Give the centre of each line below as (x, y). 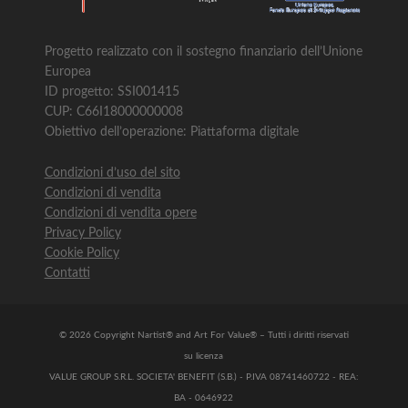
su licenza (204, 357)
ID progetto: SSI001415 (112, 92)
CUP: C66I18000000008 (113, 112)
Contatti (67, 273)
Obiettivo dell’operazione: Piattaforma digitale (171, 133)
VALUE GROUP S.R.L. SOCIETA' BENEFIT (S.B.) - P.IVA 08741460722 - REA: (204, 377)
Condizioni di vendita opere (120, 213)
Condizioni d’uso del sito (112, 173)
